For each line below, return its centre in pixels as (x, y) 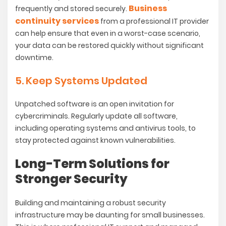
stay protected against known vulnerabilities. (95, 140)
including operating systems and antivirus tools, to (105, 128)
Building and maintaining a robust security (91, 203)
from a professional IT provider (154, 21)
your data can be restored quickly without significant (109, 46)
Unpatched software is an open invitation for (95, 104)
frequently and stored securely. (72, 9)
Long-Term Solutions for (92, 164)
